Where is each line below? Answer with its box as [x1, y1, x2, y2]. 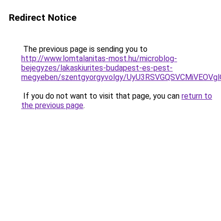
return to [182, 91, 212, 101]
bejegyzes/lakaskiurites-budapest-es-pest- [21, 63, 173, 73]
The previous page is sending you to [21, 44, 147, 54]
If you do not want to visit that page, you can [21, 91, 182, 101]
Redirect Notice [9, 12, 76, 23]
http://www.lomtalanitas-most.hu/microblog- [21, 54, 177, 63]
